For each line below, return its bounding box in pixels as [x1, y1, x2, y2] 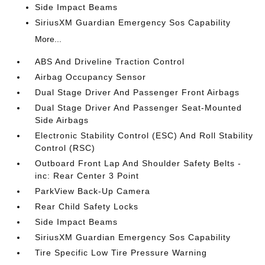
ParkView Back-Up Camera [35, 186, 151, 196]
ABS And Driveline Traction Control [35, 56, 185, 66]
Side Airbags [35, 115, 89, 125]
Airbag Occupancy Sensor [35, 72, 147, 82]
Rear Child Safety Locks [35, 201, 139, 211]
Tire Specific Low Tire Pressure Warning [35, 247, 208, 257]
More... [35, 34, 62, 44]
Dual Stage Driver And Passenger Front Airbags [35, 87, 240, 97]
